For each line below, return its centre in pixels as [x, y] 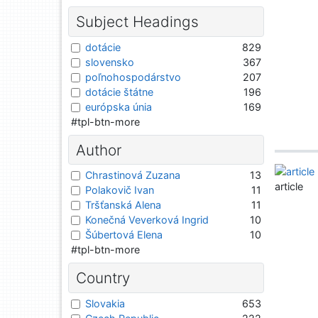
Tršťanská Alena [123, 205]
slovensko [110, 62]
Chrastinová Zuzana [133, 175]
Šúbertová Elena [124, 235]
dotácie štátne [119, 92]
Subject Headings [137, 22]
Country [103, 278]
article [289, 187]
